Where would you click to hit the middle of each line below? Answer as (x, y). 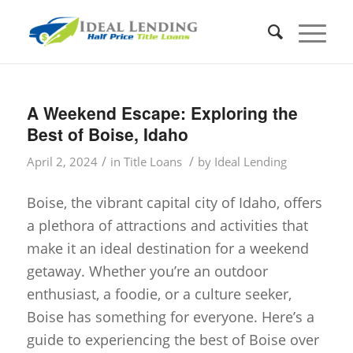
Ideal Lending (250, 162)
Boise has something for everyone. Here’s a (170, 317)
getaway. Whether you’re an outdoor (147, 271)
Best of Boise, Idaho (107, 134)
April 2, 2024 (62, 162)
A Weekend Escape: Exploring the (162, 113)
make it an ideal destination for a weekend (167, 249)
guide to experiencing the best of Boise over (173, 340)
